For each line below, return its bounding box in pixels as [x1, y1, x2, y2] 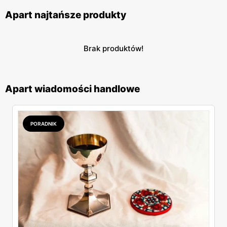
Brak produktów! [84, 44, 143, 54]
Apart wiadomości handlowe [5, 83, 140, 95]
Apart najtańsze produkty [5, 9, 126, 21]
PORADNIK [30, 121, 57, 127]
